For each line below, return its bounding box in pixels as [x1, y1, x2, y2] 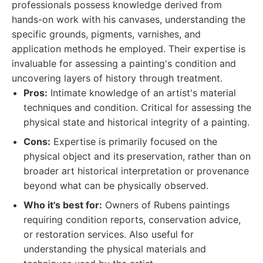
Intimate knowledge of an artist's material [48, 87, 236, 99]
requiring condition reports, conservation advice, [23, 214, 241, 225]
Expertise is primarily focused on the [50, 136, 217, 147]
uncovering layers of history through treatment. [12, 72, 222, 84]
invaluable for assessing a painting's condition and [12, 58, 236, 69]
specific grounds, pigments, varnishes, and [12, 28, 201, 40]
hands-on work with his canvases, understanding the [12, 14, 245, 25]
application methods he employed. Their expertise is [12, 43, 245, 55]
